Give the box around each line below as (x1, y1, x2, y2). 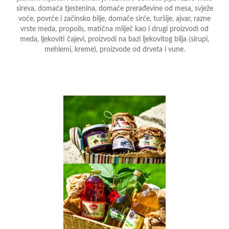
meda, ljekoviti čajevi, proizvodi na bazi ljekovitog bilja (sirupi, (20, 35, 209, 43)
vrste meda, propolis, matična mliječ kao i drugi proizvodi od (20, 25, 209, 33)
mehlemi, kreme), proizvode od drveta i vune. (44, 45, 185, 53)
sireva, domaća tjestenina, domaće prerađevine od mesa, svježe (16, 5, 213, 12)
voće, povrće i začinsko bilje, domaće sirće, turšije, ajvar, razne (18, 15, 211, 22)
